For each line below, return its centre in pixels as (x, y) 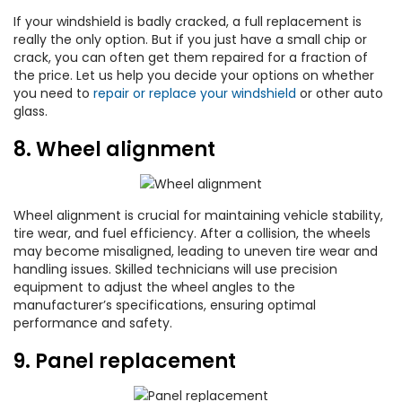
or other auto (340, 93)
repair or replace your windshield (195, 93)
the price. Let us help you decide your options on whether (194, 75)
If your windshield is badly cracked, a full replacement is (188, 22)
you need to (53, 93)
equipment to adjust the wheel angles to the (154, 287)
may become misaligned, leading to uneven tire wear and (196, 251)
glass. (31, 111)
